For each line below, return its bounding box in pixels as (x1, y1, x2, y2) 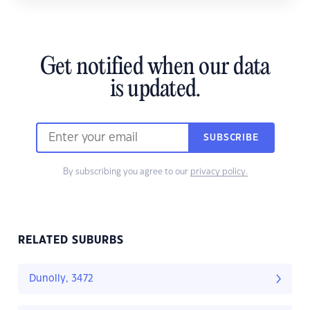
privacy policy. (190, 167, 248, 176)
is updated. (109, 77, 201, 104)
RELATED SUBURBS (18, 235, 124, 246)
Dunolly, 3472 (29, 274, 93, 284)
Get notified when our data (39, 55, 271, 82)
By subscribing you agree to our (62, 167, 190, 176)
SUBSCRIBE (203, 134, 259, 143)
